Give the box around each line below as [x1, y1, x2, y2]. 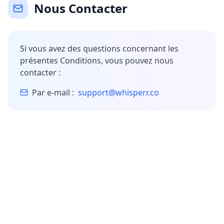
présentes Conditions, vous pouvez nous [20, 55, 173, 66]
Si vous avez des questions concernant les [20, 43, 178, 54]
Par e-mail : [32, 87, 74, 98]
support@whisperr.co [78, 87, 159, 98]
